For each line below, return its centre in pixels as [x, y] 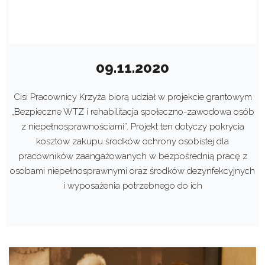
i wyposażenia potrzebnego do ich [132, 185]
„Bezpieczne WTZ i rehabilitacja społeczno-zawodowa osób [132, 112]
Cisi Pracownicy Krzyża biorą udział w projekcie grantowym [132, 97]
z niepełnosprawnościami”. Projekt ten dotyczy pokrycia [132, 126]
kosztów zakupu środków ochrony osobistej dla [132, 141]
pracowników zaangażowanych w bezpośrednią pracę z [132, 156]
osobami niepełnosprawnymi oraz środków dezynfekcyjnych [132, 171]
